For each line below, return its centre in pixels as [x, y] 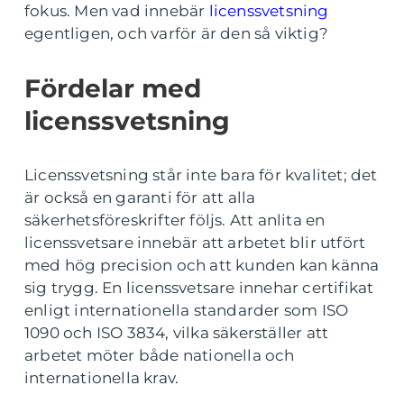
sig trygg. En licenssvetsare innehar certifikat [199, 288]
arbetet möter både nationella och [160, 355]
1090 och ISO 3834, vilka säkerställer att [177, 333]
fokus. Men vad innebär [117, 11]
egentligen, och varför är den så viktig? [177, 33]
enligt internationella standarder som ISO [187, 310]
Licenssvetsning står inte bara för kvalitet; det [201, 175]
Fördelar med [113, 88]
